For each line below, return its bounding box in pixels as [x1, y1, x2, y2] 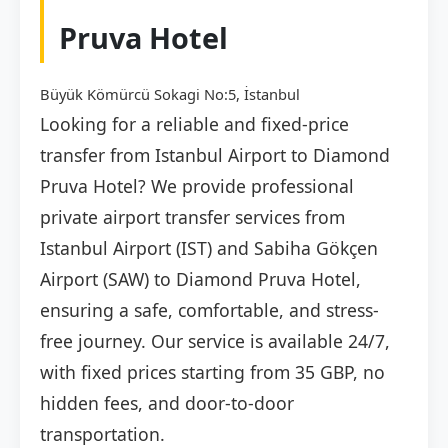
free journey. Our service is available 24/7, [40, 329, 390, 354]
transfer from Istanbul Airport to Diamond [40, 143, 390, 168]
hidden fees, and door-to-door [40, 391, 294, 416]
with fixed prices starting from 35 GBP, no [40, 360, 385, 385]
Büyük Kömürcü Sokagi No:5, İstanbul [40, 84, 300, 105]
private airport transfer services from [40, 205, 345, 230]
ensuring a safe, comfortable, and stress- [40, 298, 379, 323]
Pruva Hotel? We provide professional [40, 174, 354, 199]
